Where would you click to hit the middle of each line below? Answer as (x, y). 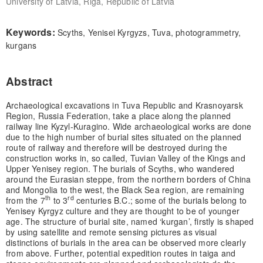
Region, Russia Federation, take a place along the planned (118, 115)
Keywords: (31, 32)
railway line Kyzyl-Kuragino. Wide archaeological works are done (129, 126)
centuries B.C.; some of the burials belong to (160, 200)
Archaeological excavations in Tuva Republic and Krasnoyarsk (124, 105)
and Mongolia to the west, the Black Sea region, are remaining (125, 189)
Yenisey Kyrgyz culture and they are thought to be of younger (122, 210)
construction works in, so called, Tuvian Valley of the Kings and (125, 158)
